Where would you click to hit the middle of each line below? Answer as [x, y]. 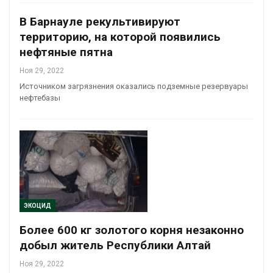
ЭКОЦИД [37, 206]
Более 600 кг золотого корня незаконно [132, 230]
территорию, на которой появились [120, 37]
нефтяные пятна [66, 52]
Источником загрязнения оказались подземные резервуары [134, 87]
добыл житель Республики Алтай [115, 246]
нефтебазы [40, 98]
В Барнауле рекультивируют [100, 22]
